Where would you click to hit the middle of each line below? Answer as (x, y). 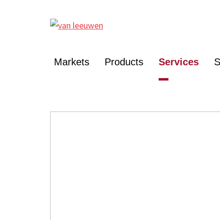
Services (179, 62)
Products (124, 62)
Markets (72, 62)
